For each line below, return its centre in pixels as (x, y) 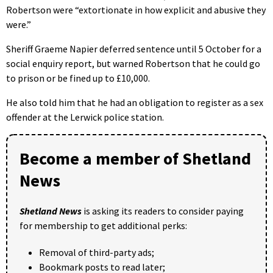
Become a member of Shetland (135, 158)
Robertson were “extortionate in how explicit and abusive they (136, 9)
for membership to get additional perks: (103, 225)
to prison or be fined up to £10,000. (78, 78)
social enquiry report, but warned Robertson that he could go (133, 63)
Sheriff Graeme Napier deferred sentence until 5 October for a (134, 48)
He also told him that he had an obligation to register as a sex (135, 102)
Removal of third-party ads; (97, 252)
